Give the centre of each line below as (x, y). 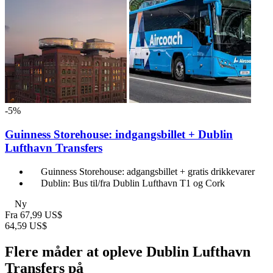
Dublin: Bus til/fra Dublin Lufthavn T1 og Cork (133, 183)
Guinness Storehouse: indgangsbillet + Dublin (119, 134)
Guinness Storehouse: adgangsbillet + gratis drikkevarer (148, 172)
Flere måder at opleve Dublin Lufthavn (128, 252)
